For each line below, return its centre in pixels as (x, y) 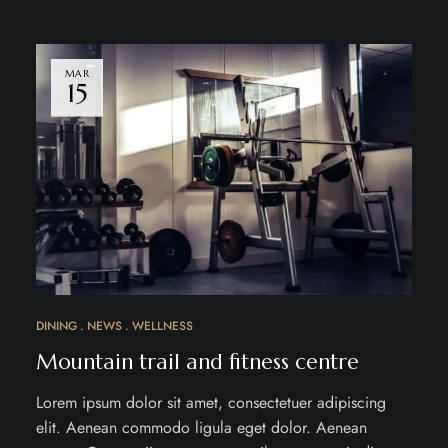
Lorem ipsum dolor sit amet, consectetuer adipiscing (210, 402)
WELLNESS (162, 325)
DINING (56, 325)
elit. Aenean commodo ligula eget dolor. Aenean (201, 427)
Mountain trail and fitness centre (197, 361)
